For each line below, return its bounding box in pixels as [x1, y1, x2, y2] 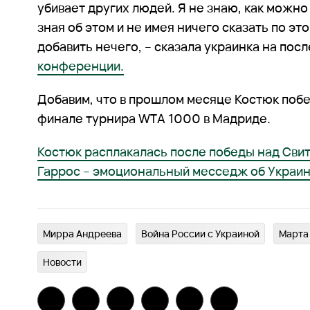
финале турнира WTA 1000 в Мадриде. [37, 110, 271, 127]
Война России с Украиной [141, 227, 260, 241]
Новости [43, 255, 82, 269]
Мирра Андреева [43, 227, 122, 241]
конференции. [37, 57, 125, 75]
